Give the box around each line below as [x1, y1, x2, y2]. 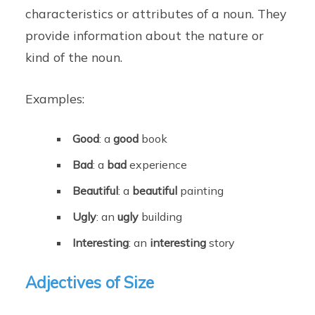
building [139, 210, 183, 224]
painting [177, 184, 224, 198]
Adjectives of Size [25, 272, 155, 293]
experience [127, 157, 188, 172]
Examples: [25, 91, 85, 107]
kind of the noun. [25, 49, 123, 65]
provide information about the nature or [25, 27, 264, 44]
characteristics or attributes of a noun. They [25, 6, 287, 22]
